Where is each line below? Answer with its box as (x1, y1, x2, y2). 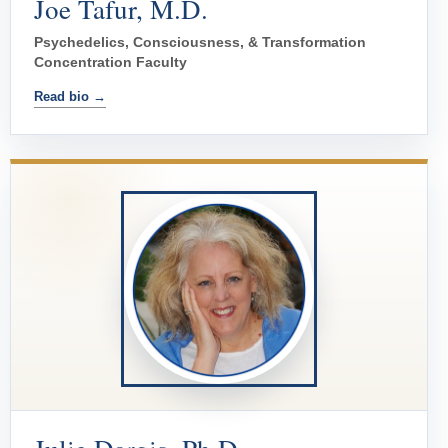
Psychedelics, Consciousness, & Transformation (34, 34, 366, 51)
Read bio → (34, 89, 106, 105)
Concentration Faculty (34, 54, 187, 71)
